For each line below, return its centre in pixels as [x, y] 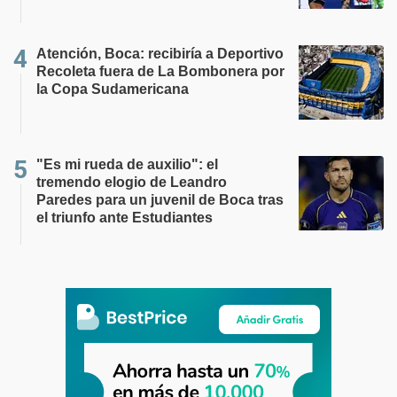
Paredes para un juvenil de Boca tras [160, 200]
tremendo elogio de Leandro [132, 182]
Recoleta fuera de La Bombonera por [160, 71]
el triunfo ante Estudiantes [125, 218]
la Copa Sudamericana [113, 89]
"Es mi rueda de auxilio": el [127, 164]
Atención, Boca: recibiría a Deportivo [160, 54]
